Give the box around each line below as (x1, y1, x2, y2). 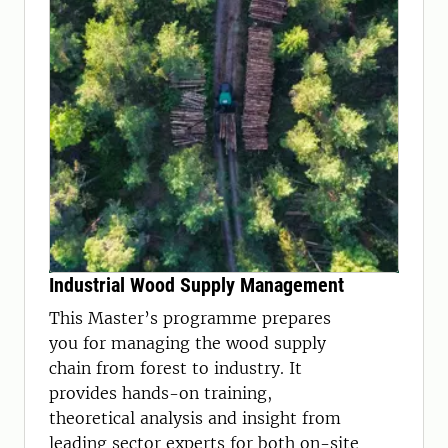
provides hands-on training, (49, 383, 272, 403)
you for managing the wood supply (49, 333, 326, 353)
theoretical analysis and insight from (49, 408, 341, 428)
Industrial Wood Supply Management (49, 273, 344, 297)
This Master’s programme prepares (49, 308, 331, 328)
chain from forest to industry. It (49, 358, 302, 378)
